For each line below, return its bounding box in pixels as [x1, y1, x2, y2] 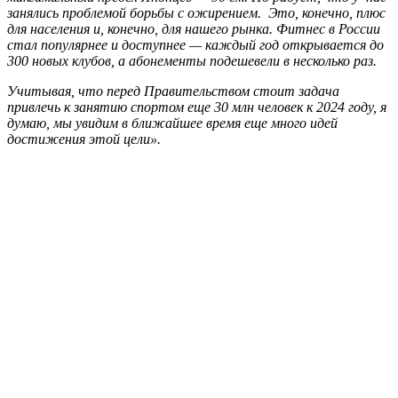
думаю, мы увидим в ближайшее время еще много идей [7, 115, 338, 131]
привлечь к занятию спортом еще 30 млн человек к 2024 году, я [7, 99, 386, 115]
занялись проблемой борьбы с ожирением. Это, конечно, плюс [7, 5, 386, 21]
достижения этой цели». [7, 131, 161, 147]
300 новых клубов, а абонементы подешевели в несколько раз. [7, 53, 377, 69]
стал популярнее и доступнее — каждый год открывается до [7, 37, 384, 53]
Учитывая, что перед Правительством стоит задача [7, 84, 339, 99]
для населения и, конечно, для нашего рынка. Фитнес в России [7, 21, 380, 37]
